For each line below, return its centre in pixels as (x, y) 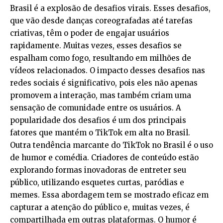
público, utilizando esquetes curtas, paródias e (97, 183)
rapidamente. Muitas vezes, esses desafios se (96, 46)
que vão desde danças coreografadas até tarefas (101, 21)
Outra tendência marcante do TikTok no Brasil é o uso (111, 145)
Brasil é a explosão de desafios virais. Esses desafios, (110, 8)
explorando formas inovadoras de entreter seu (98, 170)
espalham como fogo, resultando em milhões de (101, 58)
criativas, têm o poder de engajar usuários (90, 33)
